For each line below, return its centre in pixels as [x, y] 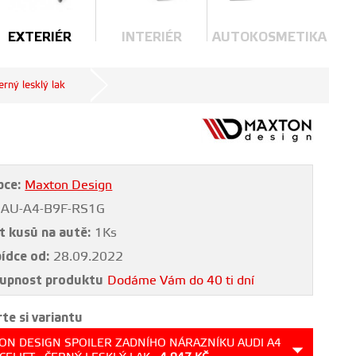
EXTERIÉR [40, 37]
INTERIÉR [151, 37]
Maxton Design [69, 185]
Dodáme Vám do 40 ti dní [181, 281]
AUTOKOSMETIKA [270, 37]
